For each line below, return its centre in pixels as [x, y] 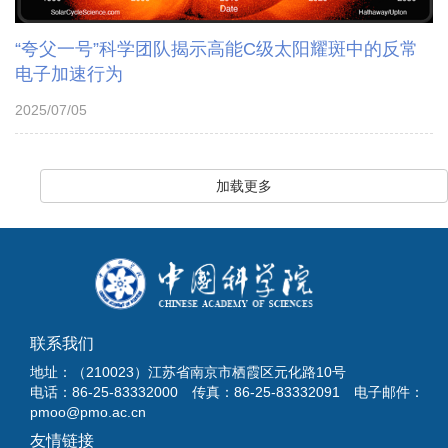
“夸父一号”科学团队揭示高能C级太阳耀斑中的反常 [216, 48]
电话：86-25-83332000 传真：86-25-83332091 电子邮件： [227, 392]
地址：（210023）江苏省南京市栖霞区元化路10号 [188, 372]
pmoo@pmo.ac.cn [88, 412]
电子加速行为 [69, 73]
